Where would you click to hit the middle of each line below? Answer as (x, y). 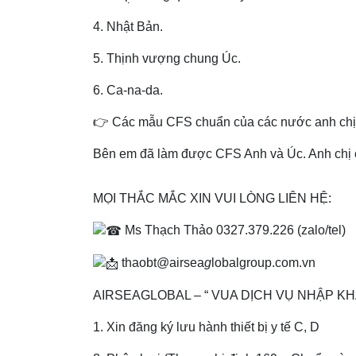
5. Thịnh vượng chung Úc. (167, 59)
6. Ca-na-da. (128, 91)
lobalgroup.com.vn (263, 263)
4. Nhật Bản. (128, 27)
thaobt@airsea (161, 263)
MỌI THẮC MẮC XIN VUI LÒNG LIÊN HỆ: (212, 199)
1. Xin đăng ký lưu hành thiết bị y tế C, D (206, 327)
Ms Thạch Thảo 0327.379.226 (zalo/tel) (234, 230)
